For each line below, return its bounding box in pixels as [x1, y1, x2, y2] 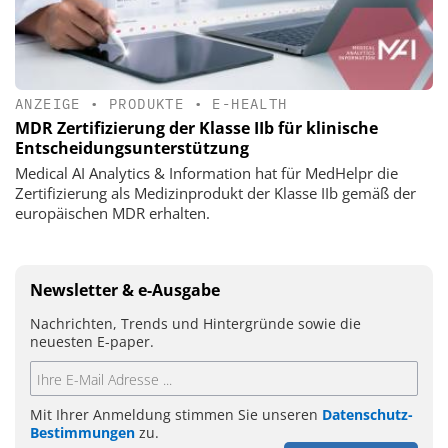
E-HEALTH [212, 95, 288, 114]
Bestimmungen [30, 423, 135, 443]
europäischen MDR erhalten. [15, 203, 210, 224]
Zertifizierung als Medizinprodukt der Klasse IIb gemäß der [15, 183, 416, 204]
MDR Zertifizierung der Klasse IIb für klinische [15, 117, 378, 140]
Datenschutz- [322, 405, 413, 425]
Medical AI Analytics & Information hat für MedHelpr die [15, 163, 398, 184]
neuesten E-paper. [30, 332, 154, 352]
